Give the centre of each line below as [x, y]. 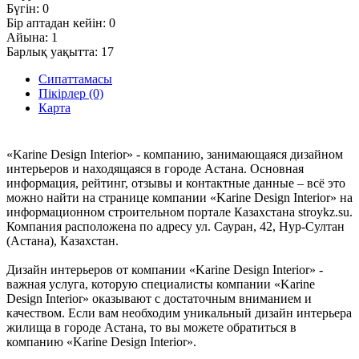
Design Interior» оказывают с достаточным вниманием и [159, 298]
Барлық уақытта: [54, 51]
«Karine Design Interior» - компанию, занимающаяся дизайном [175, 154]
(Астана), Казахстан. [63, 240]
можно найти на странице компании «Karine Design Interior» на [179, 197]
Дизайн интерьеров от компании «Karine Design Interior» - [165, 269]
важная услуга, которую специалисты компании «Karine [161, 284]
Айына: [29, 37]
